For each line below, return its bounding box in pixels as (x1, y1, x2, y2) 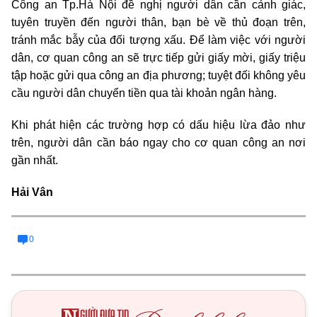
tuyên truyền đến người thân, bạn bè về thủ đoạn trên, (11, 16, 306, 28)
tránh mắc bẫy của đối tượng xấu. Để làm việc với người (11, 34, 306, 46)
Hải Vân (11, 186, 53, 198)
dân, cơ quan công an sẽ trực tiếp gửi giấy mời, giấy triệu (11, 52, 306, 64)
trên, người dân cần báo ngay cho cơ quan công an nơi (11, 137, 306, 149)
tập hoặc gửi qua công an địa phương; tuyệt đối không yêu (11, 69, 306, 81)
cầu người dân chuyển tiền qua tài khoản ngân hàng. (11, 87, 279, 99)
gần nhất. (11, 154, 58, 166)
